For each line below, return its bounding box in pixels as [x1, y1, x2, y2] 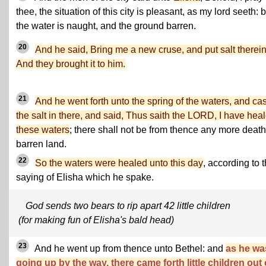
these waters [16, 125, 69, 135]
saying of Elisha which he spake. [16, 172, 154, 183]
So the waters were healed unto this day [35, 158, 203, 169]
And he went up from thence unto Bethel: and [33, 243, 226, 254]
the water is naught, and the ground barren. [16, 21, 196, 31]
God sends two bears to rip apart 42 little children [26, 201, 230, 211]
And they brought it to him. [16, 59, 125, 69]
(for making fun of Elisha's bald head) [18, 215, 174, 226]
